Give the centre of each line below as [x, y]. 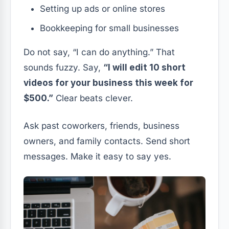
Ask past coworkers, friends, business [101, 125]
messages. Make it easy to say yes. [97, 156]
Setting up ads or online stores [102, 8]
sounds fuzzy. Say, [63, 67]
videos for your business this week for [108, 83]
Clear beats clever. [93, 98]
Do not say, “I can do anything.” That [99, 52]
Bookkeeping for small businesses [109, 28]
